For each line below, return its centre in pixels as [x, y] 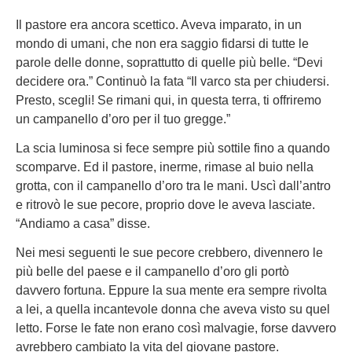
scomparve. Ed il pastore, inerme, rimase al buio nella [165, 167]
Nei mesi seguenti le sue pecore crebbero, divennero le [169, 252]
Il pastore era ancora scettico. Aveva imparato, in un [159, 25]
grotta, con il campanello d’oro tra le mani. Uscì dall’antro [173, 186]
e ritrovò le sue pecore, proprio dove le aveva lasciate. [165, 205]
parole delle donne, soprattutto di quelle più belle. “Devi [169, 63]
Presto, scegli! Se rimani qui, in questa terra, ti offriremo [169, 101]
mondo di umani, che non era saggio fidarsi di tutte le [162, 44]
